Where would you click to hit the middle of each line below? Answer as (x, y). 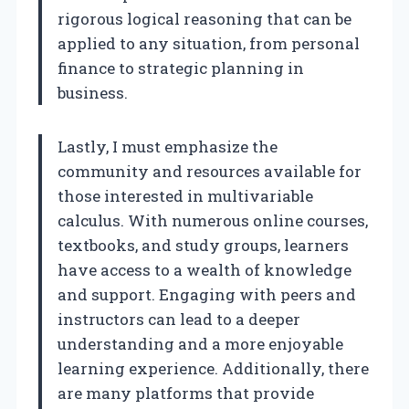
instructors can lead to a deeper (179, 320)
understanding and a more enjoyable (200, 344)
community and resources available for (210, 172)
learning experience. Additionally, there (213, 369)
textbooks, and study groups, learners (203, 246)
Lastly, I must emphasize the (168, 147)
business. (93, 93)
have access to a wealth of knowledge (204, 270)
